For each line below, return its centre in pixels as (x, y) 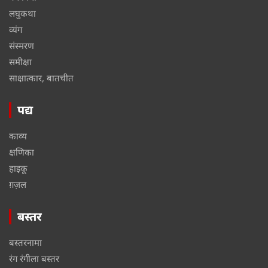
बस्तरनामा (25, 242)
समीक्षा (20, 61)
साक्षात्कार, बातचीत (41, 77)
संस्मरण (22, 45)
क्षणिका (22, 152)
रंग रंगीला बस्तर (34, 258)
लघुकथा (22, 13)
